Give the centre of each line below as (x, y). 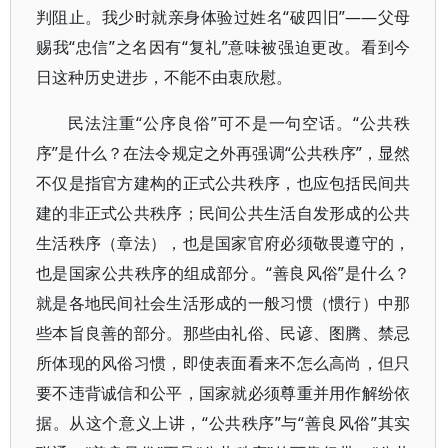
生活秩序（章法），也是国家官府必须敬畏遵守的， (223, 243)
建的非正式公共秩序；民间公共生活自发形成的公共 (223, 213)
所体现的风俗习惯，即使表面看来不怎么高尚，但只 (223, 363)
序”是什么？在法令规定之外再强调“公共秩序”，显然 (223, 153)
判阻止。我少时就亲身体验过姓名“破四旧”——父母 (223, 17)
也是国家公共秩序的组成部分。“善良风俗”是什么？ (223, 273)
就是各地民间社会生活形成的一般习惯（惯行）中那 (223, 303)
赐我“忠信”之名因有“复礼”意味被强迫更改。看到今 (223, 47)
